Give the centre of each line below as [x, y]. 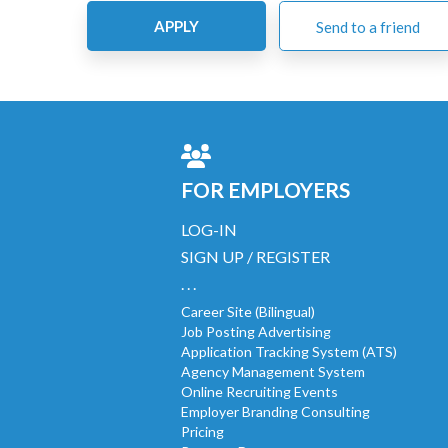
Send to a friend [367, 26]
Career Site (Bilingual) [248, 311]
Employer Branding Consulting [275, 411]
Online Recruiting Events [259, 391]
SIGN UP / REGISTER [255, 256]
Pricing [202, 431]
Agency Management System [273, 371]
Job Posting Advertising [256, 331]
